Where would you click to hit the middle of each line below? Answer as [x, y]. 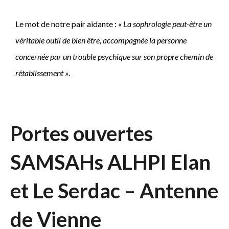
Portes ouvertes [82, 134]
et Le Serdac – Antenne [114, 191]
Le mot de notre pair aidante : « [69, 24]
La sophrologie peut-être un [167, 24]
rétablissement [39, 73]
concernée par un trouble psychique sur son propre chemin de [114, 57]
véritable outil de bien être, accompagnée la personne [101, 40]
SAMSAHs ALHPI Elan [110, 162]
